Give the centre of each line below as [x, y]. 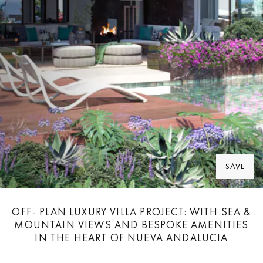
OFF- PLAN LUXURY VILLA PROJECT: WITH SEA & [131, 212]
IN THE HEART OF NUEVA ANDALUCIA [131, 237]
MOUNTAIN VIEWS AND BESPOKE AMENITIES [131, 225]
